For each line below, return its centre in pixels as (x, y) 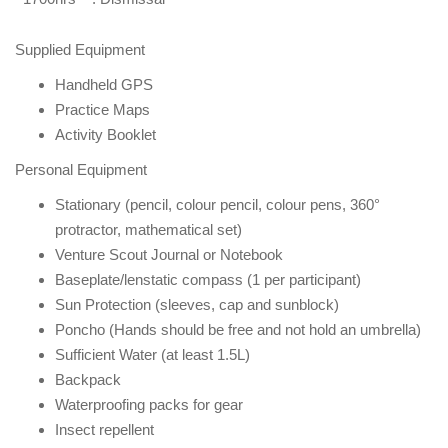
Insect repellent (104, 430)
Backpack (88, 380)
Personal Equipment (81, 170)
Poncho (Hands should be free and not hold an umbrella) (238, 330)
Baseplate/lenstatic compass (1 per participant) (208, 280)
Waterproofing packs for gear (149, 405)
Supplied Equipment (80, 50)
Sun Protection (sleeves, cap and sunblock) (197, 305)
